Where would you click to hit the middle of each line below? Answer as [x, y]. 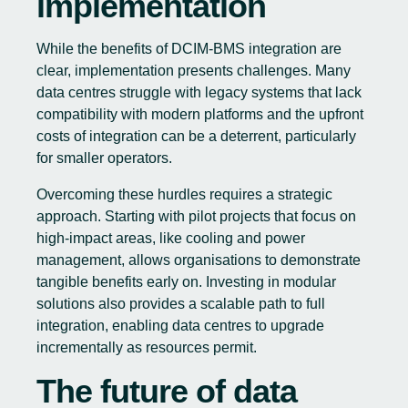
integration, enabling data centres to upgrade [180, 326]
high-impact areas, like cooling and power [171, 238]
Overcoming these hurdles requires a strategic [184, 194]
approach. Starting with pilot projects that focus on [196, 216]
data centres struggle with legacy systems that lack [199, 92]
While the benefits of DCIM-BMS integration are [189, 49]
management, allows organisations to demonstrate [199, 260]
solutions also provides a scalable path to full [181, 304]
